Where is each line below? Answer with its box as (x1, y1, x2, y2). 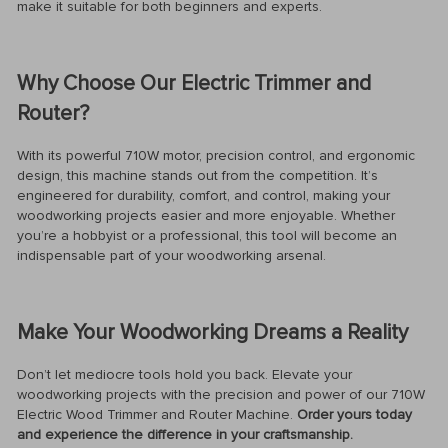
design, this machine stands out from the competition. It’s (17, 167, 378, 185)
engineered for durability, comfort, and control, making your (17, 187, 390, 205)
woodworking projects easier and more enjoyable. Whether (17, 207, 395, 225)
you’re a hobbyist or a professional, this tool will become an (17, 227, 397, 245)
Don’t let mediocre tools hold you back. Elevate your (17, 366, 352, 384)
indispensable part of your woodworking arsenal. (17, 247, 326, 265)
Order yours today (297, 406, 412, 424)
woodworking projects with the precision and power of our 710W (17, 386, 425, 404)
